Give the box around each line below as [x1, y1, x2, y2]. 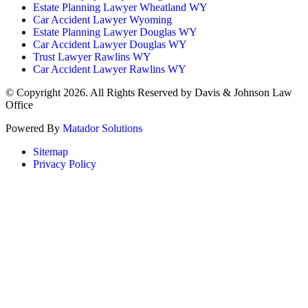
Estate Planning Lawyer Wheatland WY [33, 1, 208, 14]
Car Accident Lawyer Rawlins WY [33, 63, 186, 76]
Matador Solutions [63, 122, 142, 135]
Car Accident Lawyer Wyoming [33, 14, 172, 26]
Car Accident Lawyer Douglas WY [33, 38, 187, 51]
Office [5, 99, 33, 111]
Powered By [5, 122, 63, 135]
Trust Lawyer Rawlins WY [33, 51, 151, 63]
